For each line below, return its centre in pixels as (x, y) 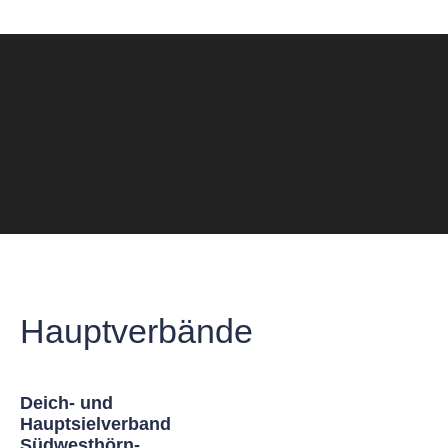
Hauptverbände (136, 331)
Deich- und (66, 403)
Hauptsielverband (95, 424)
